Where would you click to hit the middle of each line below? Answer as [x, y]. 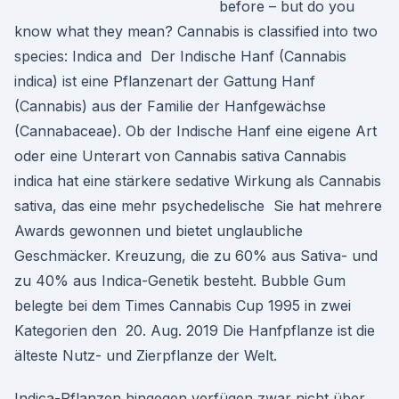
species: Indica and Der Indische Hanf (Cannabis [180, 56]
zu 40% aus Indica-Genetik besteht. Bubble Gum [180, 281]
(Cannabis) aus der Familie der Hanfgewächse [170, 106]
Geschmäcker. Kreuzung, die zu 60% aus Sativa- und [196, 256]
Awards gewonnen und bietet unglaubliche [159, 231]
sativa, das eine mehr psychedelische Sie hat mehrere [198, 206]
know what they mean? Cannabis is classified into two [196, 31]
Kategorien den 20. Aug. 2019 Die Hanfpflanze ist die [195, 330]
